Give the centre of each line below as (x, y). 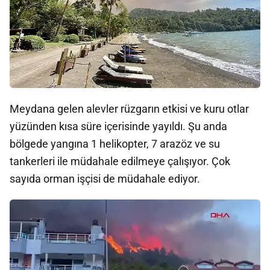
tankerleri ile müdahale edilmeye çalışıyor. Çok (120, 161)
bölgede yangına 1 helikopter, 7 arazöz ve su (115, 144)
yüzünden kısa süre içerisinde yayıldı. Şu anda (118, 126)
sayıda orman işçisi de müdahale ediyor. (105, 179)
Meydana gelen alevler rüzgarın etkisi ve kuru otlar (129, 109)
